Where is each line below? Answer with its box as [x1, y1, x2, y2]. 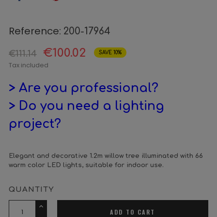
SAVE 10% [99, 50, 122, 55]
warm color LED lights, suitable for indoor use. [9, 162, 164, 169]
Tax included [9, 61, 48, 70]
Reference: [9, 24, 61, 38]
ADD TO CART [110, 208, 155, 216]
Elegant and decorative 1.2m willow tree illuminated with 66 [9, 153, 203, 159]
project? [9, 117, 61, 131]
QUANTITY [9, 186, 54, 194]
